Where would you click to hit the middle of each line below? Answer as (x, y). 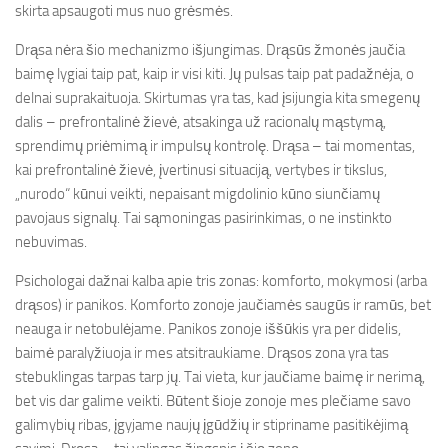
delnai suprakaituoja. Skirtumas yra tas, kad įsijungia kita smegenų (217, 98)
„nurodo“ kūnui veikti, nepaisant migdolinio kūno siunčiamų (197, 194)
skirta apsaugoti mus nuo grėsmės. (124, 11)
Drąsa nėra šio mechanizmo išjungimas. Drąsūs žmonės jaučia (210, 50)
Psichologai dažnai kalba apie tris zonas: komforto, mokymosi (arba (221, 281)
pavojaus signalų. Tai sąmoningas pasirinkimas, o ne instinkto (203, 218)
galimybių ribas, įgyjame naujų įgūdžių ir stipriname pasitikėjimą (211, 425)
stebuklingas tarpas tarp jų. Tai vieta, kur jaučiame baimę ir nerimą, (220, 377)
